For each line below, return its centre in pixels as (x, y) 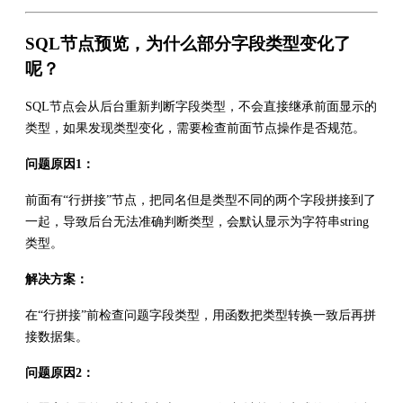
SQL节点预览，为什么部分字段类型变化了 (188, 43)
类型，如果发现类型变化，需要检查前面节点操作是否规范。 (195, 128)
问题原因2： (60, 372)
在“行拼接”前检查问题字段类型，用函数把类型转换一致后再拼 (201, 315)
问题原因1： (60, 164)
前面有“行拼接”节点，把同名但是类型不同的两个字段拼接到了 (201, 200)
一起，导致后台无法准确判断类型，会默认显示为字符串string (197, 221)
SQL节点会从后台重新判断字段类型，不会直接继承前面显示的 (201, 106)
